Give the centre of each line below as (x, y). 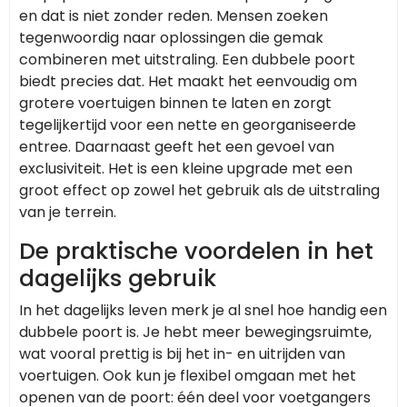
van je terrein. (68, 212)
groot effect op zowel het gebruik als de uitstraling (199, 190)
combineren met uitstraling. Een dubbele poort (187, 59)
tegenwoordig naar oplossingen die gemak (171, 37)
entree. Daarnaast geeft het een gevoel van (177, 146)
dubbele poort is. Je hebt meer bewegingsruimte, (195, 332)
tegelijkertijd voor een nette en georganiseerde (188, 124)
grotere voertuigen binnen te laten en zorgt (175, 103)
